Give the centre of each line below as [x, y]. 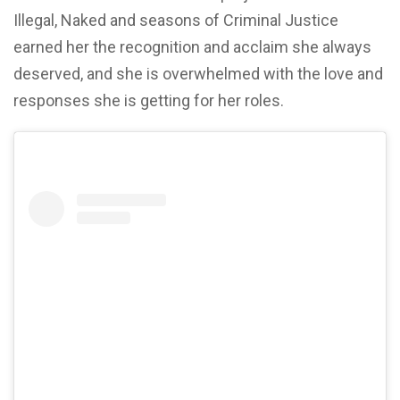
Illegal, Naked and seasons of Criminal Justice [176, 20]
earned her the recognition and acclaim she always [192, 46]
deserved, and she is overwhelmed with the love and [198, 73]
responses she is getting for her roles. [149, 100]
